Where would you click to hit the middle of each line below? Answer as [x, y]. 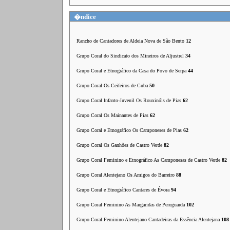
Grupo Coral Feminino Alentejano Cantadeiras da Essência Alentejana [149, 219]
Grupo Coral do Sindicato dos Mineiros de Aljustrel [131, 56]
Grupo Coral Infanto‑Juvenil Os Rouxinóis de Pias [130, 100]
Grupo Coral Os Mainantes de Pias [113, 115]
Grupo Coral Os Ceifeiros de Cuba [113, 85]
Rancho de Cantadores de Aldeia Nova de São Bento [131, 41]
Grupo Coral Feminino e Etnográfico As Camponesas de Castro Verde [149, 160]
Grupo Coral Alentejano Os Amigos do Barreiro [126, 175]
